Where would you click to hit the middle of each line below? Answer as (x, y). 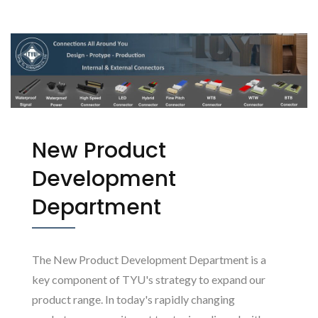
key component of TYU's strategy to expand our (149, 279)
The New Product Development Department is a (149, 259)
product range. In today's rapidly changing (133, 299)
